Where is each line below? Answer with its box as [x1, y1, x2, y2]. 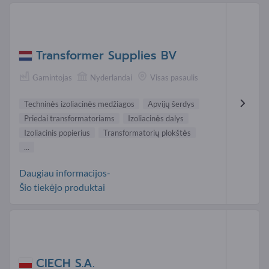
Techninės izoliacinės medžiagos [24, 99, 134, 109]
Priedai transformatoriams [24, 113, 115, 124]
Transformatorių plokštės [103, 128, 191, 138]
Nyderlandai [90, 73, 132, 83]
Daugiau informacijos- [19, 167, 110, 179]
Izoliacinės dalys [128, 113, 184, 124]
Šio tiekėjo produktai [19, 181, 105, 193]
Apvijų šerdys [148, 99, 195, 109]
